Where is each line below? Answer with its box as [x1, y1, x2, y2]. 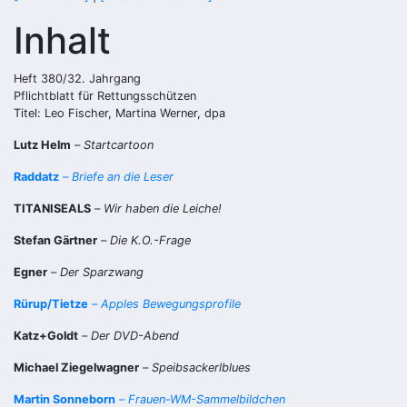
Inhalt [14, 18, 111, 64]
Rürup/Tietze [14, 297, 88, 312]
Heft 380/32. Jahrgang [14, 72, 141, 86]
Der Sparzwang [60, 265, 144, 280]
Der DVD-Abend [91, 329, 179, 343]
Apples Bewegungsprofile [101, 297, 241, 312]
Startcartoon [84, 138, 154, 153]
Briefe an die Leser [72, 170, 174, 184]
